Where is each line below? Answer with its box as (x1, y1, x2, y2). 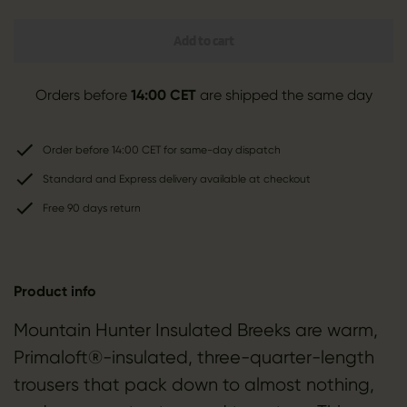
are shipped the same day (195, 86, 372, 104)
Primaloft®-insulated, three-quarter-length (13, 347, 374, 369)
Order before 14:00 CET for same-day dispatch (42, 144, 281, 157)
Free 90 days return (42, 202, 141, 215)
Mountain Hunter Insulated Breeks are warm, (13, 320, 378, 342)
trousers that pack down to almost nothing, (13, 374, 374, 396)
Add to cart (173, 32, 234, 49)
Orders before (35, 86, 131, 104)
